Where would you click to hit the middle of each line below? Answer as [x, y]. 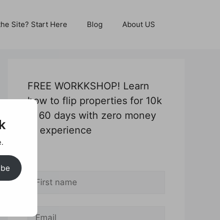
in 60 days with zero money [92, 115]
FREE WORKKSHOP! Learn [88, 86]
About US [139, 24]
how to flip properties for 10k [95, 101]
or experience [60, 130]
